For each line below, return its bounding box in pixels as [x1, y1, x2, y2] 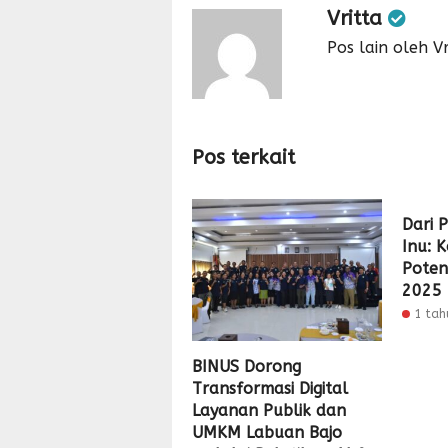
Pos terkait [192, 146, 295, 169]
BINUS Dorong [192, 357, 301, 377]
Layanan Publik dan [192, 401, 346, 421]
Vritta [327, 7, 388, 30]
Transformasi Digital [192, 379, 348, 399]
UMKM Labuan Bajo [192, 423, 342, 443]
